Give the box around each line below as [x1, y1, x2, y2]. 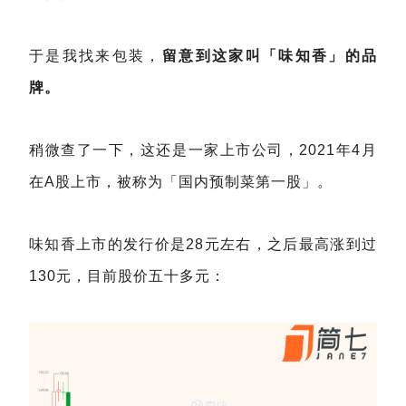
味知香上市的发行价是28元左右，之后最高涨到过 [29, 237, 377, 252]
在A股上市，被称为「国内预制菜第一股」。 [29, 174, 333, 189]
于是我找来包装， [29, 48, 162, 63]
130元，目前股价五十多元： [29, 268, 226, 284]
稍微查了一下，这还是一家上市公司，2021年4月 [29, 142, 377, 158]
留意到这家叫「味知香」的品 [161, 48, 378, 63]
